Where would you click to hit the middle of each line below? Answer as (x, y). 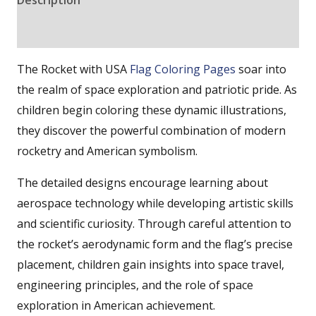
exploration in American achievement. (116, 305)
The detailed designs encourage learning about (142, 182)
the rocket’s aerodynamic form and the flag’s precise (155, 244)
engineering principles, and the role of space (135, 285)
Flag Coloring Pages (183, 69)
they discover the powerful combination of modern (151, 130)
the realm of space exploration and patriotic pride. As (157, 89)
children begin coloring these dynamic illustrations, (152, 110)
